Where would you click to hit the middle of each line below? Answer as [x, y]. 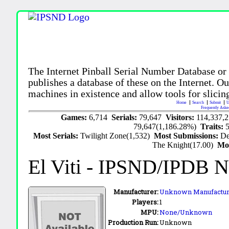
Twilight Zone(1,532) [117, 135]
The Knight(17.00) [185, 145]
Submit [216, 102]
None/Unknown [186, 212]
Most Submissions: [187, 135]
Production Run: [133, 222]
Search [199, 102]
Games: [75, 117]
